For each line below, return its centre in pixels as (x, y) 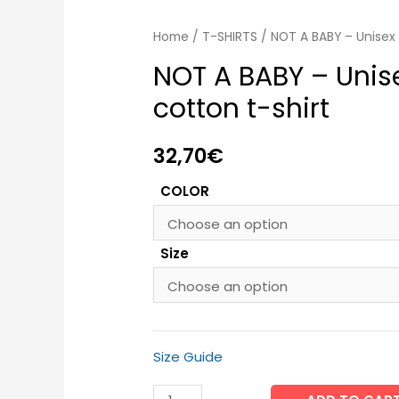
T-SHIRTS (230, 37)
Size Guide (188, 357)
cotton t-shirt (242, 108)
